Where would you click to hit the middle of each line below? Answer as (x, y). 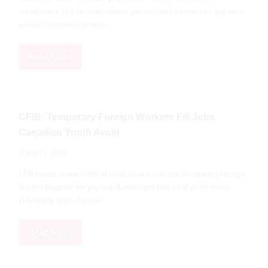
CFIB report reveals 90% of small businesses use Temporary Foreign (132, 173)
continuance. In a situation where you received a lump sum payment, (132, 11)
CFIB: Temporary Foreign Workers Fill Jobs (117, 117)
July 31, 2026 (47, 153)
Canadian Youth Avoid (69, 132)
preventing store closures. (62, 200)
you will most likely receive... (65, 24)
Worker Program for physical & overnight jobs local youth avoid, (124, 187)
